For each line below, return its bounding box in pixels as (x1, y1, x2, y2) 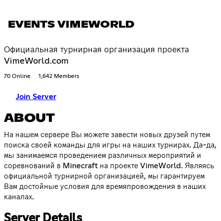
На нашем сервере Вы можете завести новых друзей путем (4, 131, 210, 139)
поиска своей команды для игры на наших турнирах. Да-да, (4, 141, 217, 149)
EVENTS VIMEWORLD (8, 20, 134, 30)
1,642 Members (38, 74, 79, 80)
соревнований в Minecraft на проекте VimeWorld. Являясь (4, 162, 214, 170)
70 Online (4, 74, 31, 80)
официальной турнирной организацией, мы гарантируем (4, 172, 205, 181)
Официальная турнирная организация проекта (4, 45, 189, 55)
